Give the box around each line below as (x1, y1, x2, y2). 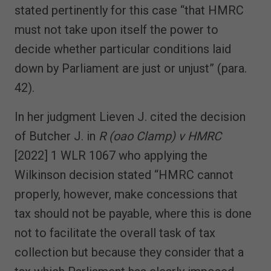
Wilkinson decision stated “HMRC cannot (15, 167, 233, 182)
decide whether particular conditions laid (15, 41, 231, 56)
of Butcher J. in (15, 128, 99, 143)
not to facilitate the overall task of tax (15, 225, 215, 240)
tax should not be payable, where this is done (15, 206, 252, 221)
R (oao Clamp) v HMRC (99, 128, 221, 143)
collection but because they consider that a (15, 244, 244, 260)
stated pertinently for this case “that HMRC (15, 2, 244, 18)
